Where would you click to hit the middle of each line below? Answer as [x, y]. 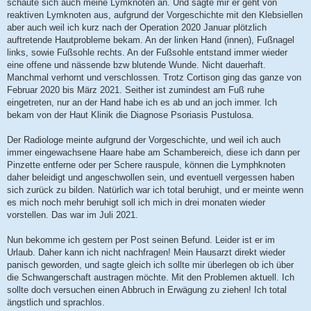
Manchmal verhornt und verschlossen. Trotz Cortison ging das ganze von [154, 78]
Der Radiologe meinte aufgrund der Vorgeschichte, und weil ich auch [144, 140]
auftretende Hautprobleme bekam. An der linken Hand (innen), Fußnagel [151, 40]
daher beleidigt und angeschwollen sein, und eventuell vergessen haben [151, 178]
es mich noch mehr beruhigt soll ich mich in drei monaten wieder [136, 203]
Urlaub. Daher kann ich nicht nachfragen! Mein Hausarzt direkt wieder [146, 253]
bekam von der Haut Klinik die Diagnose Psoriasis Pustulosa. [131, 115]
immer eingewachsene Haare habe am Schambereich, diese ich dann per [153, 153]
